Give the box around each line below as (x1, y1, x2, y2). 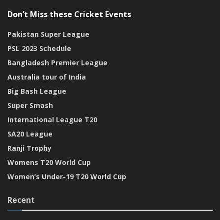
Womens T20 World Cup (7, 157, 91, 167)
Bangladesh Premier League (7, 57, 108, 67)
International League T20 (7, 114, 97, 124)
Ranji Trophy (7, 143, 52, 153)
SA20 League (7, 129, 53, 138)
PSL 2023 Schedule (7, 43, 71, 53)
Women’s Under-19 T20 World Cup (7, 171, 126, 181)
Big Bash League (7, 86, 66, 96)
